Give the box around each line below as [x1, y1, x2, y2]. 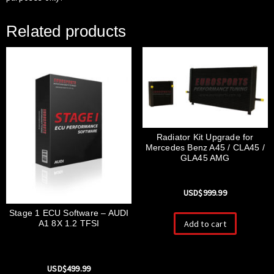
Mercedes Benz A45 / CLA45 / [145, 143, 265, 153]
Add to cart [183, 218, 226, 229]
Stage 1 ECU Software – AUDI [9, 207, 129, 218]
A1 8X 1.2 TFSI [38, 218, 100, 228]
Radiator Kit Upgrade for [156, 132, 254, 143]
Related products [6, 21, 127, 40]
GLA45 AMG [180, 153, 230, 163]
